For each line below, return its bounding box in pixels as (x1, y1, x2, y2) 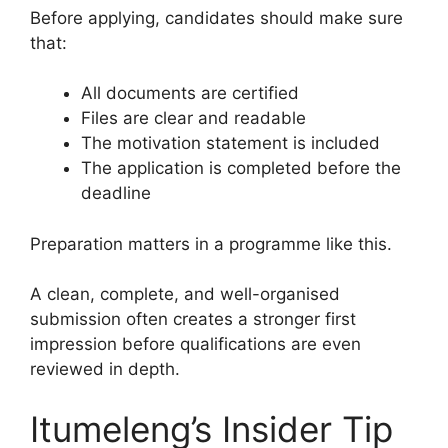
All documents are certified (81, 83, 299, 104)
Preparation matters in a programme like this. (30, 233, 392, 254)
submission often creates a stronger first (30, 309, 356, 330)
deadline (81, 183, 151, 204)
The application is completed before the (81, 158, 401, 179)
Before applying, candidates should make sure (30, 7, 403, 28)
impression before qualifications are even (30, 334, 361, 355)
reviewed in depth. (30, 359, 180, 380)
